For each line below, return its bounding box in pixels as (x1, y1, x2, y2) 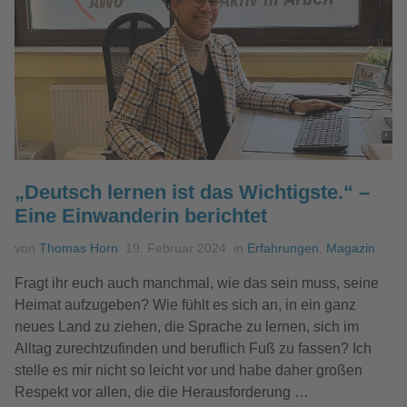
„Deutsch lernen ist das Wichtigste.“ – (15, 180, 370, 203)
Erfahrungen (247, 240, 319, 255)
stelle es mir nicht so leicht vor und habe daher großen (15, 362, 362, 378)
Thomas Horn (39, 240, 118, 255)
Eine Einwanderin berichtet (15, 203, 267, 227)
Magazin (326, 240, 375, 255)
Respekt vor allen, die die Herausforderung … (15, 383, 309, 400)
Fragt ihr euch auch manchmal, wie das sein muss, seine (15, 274, 379, 291)
